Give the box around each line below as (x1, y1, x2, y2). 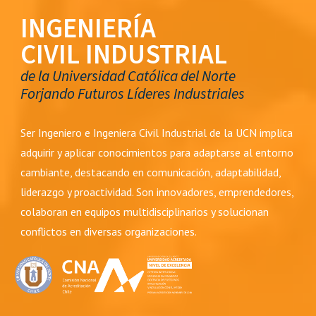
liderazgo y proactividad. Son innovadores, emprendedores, (20, 185, 294, 199)
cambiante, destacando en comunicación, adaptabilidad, (20, 165, 281, 179)
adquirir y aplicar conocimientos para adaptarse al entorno (20, 145, 294, 159)
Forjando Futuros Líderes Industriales (20, 83, 245, 105)
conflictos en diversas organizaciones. (20, 224, 200, 238)
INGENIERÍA (20, 9, 162, 48)
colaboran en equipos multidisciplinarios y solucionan (20, 205, 269, 219)
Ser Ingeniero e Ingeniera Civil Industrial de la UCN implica (20, 126, 293, 140)
